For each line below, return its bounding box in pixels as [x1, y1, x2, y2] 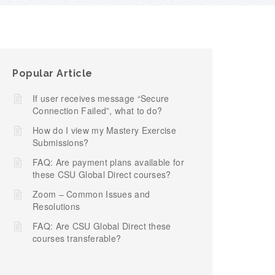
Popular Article [12, 68, 93, 79]
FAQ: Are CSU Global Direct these [33, 220, 171, 232]
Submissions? [33, 136, 89, 149]
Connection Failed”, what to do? [33, 104, 163, 117]
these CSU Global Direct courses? [33, 168, 171, 180]
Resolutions [33, 200, 80, 212]
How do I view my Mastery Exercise [33, 124, 176, 136]
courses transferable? [33, 232, 122, 244]
